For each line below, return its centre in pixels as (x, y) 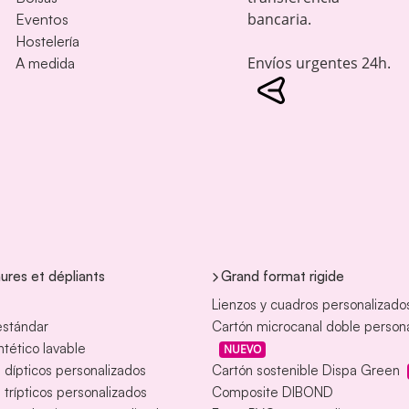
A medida (46, 63)
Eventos (42, 20)
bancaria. (279, 20)
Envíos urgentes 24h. (319, 63)
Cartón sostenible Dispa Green (306, 371)
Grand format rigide (283, 277)
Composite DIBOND (273, 393)
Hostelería (48, 42)
